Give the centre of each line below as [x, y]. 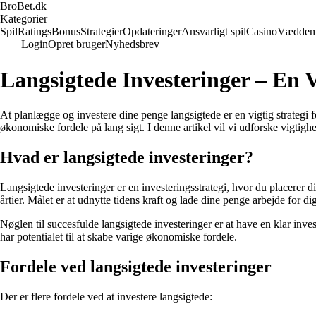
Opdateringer [152, 31]
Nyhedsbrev [132, 44]
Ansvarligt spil [214, 31]
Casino [262, 31]
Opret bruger [77, 44]
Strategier [102, 31]
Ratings [35, 31]
